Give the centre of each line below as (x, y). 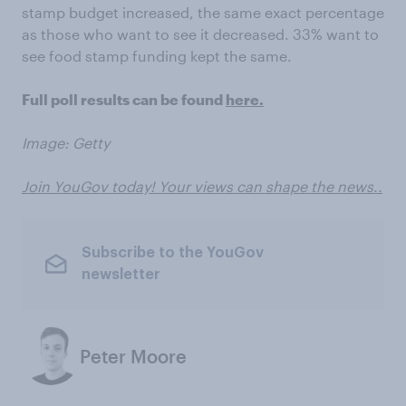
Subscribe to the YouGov (172, 253)
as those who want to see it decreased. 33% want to (200, 34)
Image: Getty (66, 142)
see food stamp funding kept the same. (157, 55)
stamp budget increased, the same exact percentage (203, 12)
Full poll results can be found (124, 99)
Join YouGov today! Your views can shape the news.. (202, 186)
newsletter (121, 275)
